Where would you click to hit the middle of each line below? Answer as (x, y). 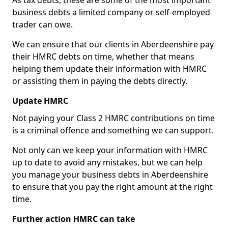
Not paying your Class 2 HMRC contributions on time (113, 118)
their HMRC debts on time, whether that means (103, 56)
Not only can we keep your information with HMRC (110, 150)
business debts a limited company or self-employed (111, 12)
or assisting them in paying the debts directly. (100, 81)
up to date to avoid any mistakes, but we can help (107, 162)
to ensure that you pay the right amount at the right (112, 187)
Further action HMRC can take (74, 219)
